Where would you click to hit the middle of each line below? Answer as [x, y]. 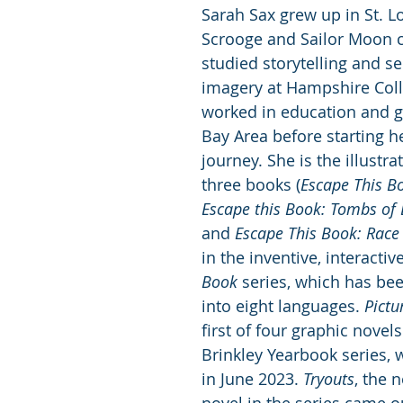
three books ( [251, 185]
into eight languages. [283, 306]
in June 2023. [252, 379]
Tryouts [329, 379]
